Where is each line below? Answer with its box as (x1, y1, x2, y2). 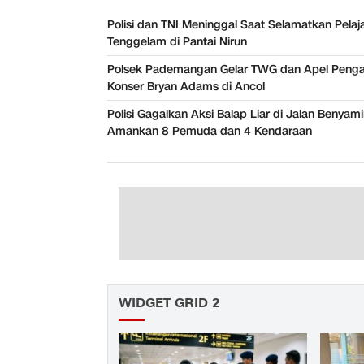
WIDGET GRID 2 (119, 293, 219, 312)
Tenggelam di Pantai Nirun (107, 33, 247, 50)
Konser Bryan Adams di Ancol (107, 78, 265, 94)
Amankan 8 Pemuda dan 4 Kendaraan (107, 123, 312, 139)
